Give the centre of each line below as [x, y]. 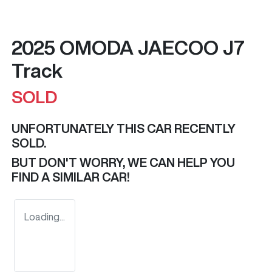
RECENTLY [204, 129]
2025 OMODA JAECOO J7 [128, 48]
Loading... [45, 217]
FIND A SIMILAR [57, 177]
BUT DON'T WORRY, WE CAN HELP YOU [123, 163]
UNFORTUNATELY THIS [79, 129]
